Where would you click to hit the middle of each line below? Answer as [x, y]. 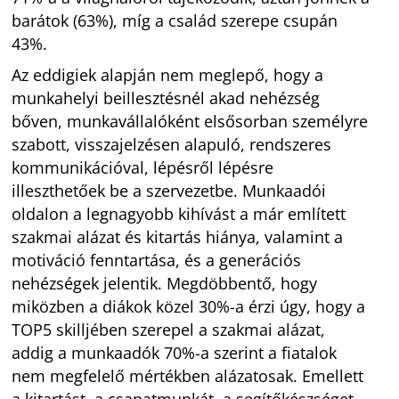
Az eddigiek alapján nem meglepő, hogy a [168, 74]
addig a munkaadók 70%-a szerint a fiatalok [175, 352]
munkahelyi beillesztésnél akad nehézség [166, 98]
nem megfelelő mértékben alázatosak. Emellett [188, 375]
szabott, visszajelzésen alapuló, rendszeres [172, 144]
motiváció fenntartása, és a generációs [157, 260]
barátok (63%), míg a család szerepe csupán [175, 20]
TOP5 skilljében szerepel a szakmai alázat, [169, 329]
